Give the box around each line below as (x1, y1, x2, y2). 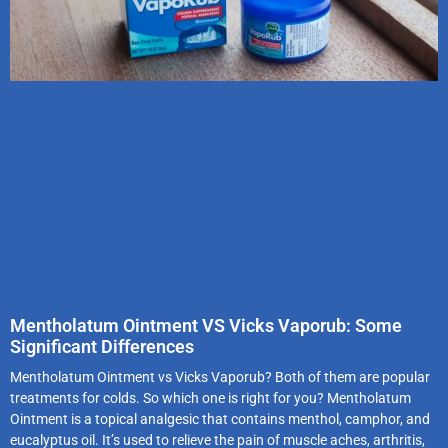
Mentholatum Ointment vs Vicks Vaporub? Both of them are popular (10, 368, 430, 385)
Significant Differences (10, 335, 194, 357)
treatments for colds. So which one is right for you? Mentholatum (10, 389, 411, 406)
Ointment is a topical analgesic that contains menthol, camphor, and (10, 410, 430, 427)
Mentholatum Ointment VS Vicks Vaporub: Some (10, 314, 402, 336)
